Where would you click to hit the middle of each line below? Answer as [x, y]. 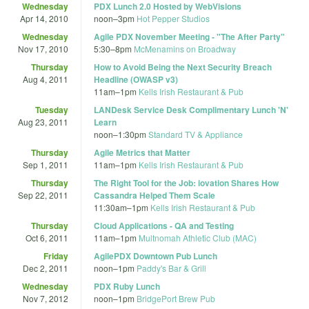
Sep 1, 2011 [46, 164]
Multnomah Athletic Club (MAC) [198, 237]
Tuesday [52, 109]
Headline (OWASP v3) [136, 79]
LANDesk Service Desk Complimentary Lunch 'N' [191, 109]
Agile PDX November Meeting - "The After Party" [189, 36]
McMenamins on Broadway [185, 48]
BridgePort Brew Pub [176, 298]
